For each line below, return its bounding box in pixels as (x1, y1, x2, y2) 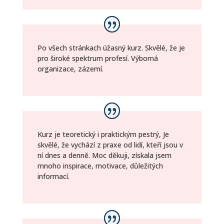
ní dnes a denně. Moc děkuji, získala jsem (37, 150, 171, 160)
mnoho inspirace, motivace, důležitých (37, 161, 163, 170)
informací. (37, 171, 69, 181)
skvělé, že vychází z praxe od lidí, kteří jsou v (37, 140, 183, 149)
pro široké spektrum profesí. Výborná (37, 53, 158, 63)
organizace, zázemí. (37, 64, 103, 74)
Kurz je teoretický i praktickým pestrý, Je (37, 129, 169, 139)
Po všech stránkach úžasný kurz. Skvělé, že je (37, 43, 185, 53)
